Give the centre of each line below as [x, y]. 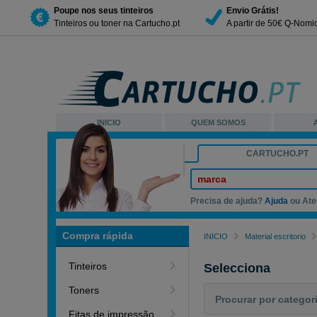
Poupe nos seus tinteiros [104, 10]
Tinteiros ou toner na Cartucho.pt [117, 23]
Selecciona [237, 268]
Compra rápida [98, 236]
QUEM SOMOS [218, 122]
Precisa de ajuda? [228, 201]
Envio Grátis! [253, 10]
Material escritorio [276, 236]
